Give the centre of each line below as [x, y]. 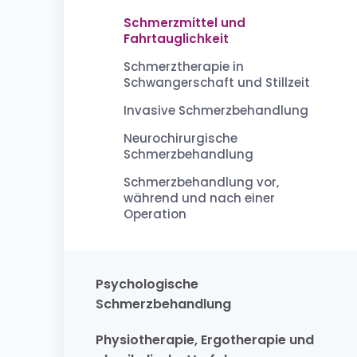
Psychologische [147, 284]
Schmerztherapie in [184, 67]
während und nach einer [199, 198]
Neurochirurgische [180, 138]
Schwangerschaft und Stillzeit [217, 82]
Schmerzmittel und [184, 23]
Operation [155, 214]
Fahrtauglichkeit [176, 39]
